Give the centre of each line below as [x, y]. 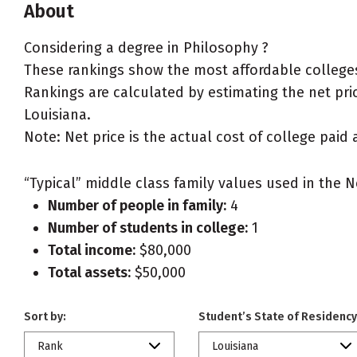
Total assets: [89, 273]
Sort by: [45, 317]
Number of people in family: [137, 206]
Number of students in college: [148, 228]
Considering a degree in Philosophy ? [146, 48]
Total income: [92, 250]
